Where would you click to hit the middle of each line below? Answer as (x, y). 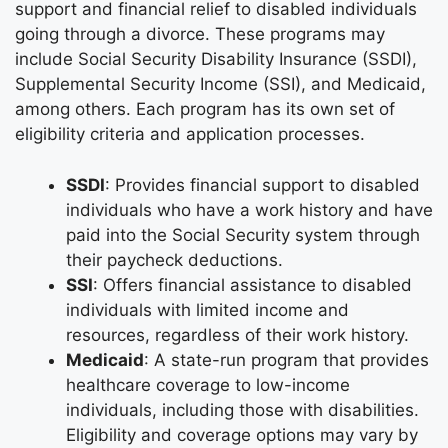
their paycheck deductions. (174, 259)
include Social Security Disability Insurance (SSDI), (216, 59)
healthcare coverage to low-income (208, 384)
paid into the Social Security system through (243, 234)
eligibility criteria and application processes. (190, 134)
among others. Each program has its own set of (205, 109)
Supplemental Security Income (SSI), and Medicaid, (220, 84)
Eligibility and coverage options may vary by (242, 434)
